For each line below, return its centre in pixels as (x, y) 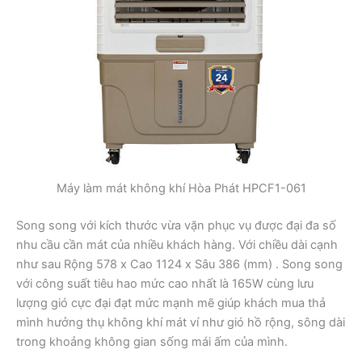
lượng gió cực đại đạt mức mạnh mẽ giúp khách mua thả (171, 303)
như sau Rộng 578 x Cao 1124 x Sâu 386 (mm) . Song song (179, 264)
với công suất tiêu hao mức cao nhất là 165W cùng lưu (165, 283)
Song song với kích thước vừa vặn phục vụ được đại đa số (176, 225)
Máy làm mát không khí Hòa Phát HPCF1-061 (181, 188)
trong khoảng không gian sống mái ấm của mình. (152, 341)
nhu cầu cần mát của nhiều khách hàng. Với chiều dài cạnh (177, 244)
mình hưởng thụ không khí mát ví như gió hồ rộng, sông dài (181, 322)
